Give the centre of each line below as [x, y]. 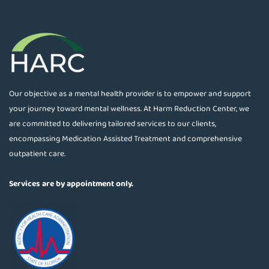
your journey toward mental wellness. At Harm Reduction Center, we [129, 108]
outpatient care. [37, 153]
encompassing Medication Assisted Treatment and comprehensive [125, 138]
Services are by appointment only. [71, 183]
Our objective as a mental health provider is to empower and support [130, 93]
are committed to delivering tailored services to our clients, [113, 123]
